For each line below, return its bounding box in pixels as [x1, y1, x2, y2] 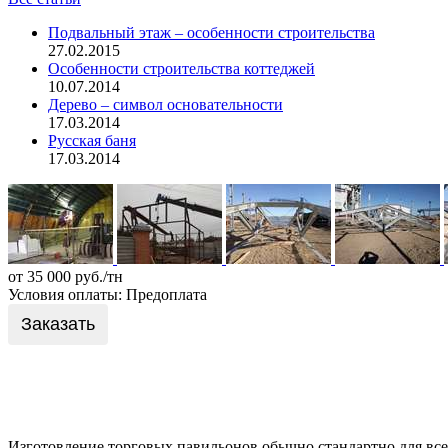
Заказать [21, 313, 95, 334]
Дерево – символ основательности [48, 95, 283, 113]
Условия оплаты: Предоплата [8, 285, 207, 303]
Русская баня [48, 131, 136, 149]
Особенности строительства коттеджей [48, 59, 315, 77]
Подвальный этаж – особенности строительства [48, 23, 375, 41]
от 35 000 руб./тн [8, 267, 123, 285]
